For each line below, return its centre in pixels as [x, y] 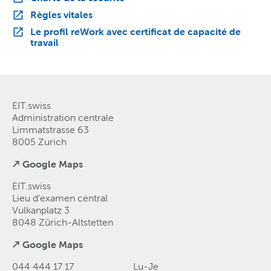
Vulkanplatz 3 [41, 211]
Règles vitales [61, 15]
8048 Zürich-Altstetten [63, 223]
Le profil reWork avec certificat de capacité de [135, 32]
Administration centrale [63, 118]
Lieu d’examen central [60, 198]
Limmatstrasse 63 [51, 130]
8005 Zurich [39, 142]
